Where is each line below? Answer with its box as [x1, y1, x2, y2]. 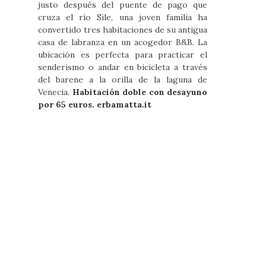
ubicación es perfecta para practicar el [38, 49, 208, 60]
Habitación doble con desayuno [72, 87, 208, 97]
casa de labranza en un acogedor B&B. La [38, 37, 208, 47]
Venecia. [38, 87, 72, 97]
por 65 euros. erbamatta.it [38, 99, 151, 110]
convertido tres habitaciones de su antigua [38, 24, 208, 35]
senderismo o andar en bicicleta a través [38, 62, 208, 72]
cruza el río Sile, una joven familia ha [38, 12, 208, 23]
